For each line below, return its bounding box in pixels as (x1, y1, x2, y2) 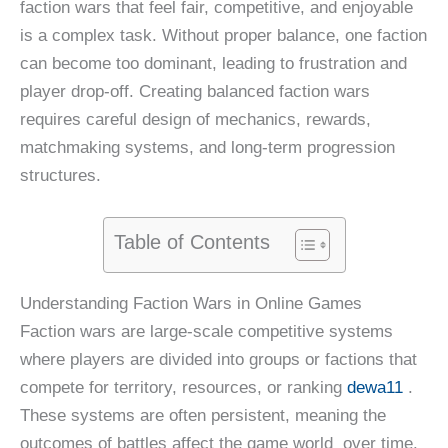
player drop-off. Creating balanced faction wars (20, 82, 370, 101)
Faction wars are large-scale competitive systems (20, 322, 393, 342)
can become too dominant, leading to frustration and (20, 54, 407, 73)
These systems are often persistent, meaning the (20, 406, 386, 426)
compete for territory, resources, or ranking (20, 378, 347, 398)
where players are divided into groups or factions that (20, 350, 417, 370)
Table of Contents (113, 231, 270, 254)
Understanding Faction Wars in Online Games (20, 294, 362, 314)
